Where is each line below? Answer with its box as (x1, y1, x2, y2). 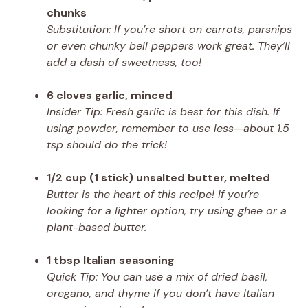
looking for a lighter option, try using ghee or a (47, 203, 287, 218)
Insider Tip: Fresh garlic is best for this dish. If (47, 104, 279, 119)
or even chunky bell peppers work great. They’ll (47, 38, 290, 53)
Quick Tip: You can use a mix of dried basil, (47, 269, 267, 284)
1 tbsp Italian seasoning (47, 252, 175, 267)
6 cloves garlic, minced (47, 87, 173, 102)
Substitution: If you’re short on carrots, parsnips (47, 21, 292, 36)
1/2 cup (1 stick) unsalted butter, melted (47, 170, 270, 185)
